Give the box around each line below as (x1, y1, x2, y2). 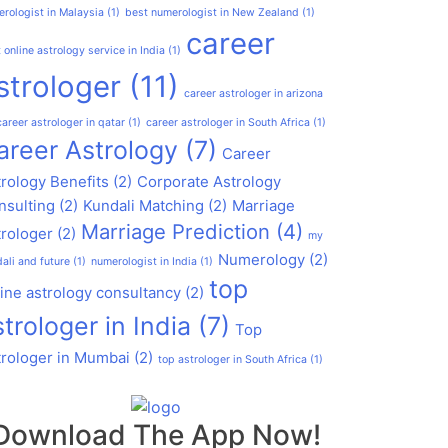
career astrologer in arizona (184, 86, 323, 100)
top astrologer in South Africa (158, 352, 307, 366)
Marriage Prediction (81, 218, 270, 244)
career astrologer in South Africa (146, 115, 310, 129)
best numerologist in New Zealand (125, 5, 299, 19)
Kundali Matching (83, 195, 204, 215)
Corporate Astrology (137, 171, 281, 191)
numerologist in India (91, 254, 197, 268)
